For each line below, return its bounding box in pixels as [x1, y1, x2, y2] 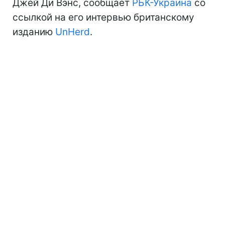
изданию [13, 26, 55, 38]
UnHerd [55, 26, 90, 38]
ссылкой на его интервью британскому [13, 11, 194, 23]
